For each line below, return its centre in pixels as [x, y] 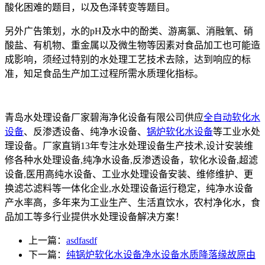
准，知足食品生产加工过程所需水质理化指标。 [104, 73]
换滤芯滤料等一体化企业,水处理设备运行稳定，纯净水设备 [129, 188]
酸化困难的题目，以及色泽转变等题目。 [90, 7]
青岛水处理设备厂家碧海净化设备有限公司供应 [104, 117]
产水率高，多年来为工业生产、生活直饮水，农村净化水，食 [132, 202]
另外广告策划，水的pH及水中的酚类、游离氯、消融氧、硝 [129, 31]
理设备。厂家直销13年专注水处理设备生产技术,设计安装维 [129, 146]
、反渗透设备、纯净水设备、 [85, 131]
